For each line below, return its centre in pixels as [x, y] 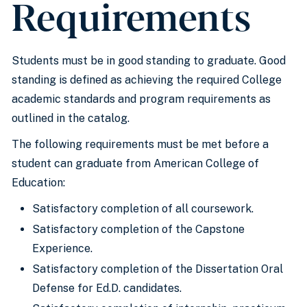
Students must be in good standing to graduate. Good [149, 61]
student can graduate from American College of [135, 163]
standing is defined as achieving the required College [147, 80]
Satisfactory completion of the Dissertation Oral [158, 269]
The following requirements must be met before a [140, 144]
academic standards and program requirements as [141, 99]
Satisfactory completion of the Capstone [138, 229]
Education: [38, 183]
